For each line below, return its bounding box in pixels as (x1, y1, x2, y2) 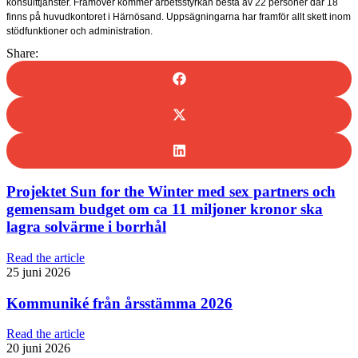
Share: (6, 46, 38, 60)
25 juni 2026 (6, 265, 70, 279)
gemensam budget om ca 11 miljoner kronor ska (6, 201, 323, 218)
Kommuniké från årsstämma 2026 (6, 294, 233, 312)
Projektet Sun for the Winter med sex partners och (6, 183, 336, 201)
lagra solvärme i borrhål (6, 218, 166, 236)
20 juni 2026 (6, 341, 70, 356)
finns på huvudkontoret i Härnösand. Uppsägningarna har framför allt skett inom (6, 10, 351, 22)
